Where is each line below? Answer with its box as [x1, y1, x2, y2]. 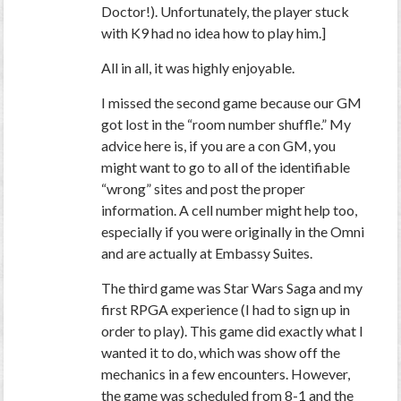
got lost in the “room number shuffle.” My [101, 115, 352, 133]
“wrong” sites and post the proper [101, 180, 306, 198]
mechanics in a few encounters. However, [101, 365, 351, 383]
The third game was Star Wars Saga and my [101, 279, 363, 297]
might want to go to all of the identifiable [101, 158, 351, 176]
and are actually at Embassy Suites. [101, 244, 313, 262]
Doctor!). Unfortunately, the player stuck [101, 3, 350, 21]
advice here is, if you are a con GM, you [101, 137, 337, 155]
